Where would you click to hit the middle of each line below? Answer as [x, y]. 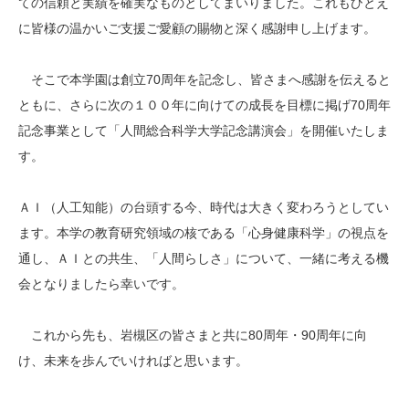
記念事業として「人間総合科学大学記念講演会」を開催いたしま [204, 131]
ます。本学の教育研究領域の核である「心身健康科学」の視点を [204, 233]
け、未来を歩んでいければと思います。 [133, 361]
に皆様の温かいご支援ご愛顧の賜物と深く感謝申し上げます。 [197, 28]
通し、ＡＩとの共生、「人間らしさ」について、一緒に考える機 [204, 258]
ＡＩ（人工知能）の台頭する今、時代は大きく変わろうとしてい [204, 207]
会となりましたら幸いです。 [101, 284]
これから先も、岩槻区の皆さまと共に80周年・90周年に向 [193, 335]
